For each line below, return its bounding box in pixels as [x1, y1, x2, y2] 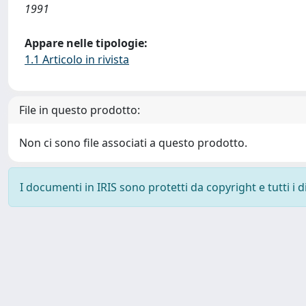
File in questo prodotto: [19, 102, 140, 117]
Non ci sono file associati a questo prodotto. [19, 135, 247, 150]
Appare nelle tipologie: [25, 36, 148, 51]
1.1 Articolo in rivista [25, 52, 129, 67]
